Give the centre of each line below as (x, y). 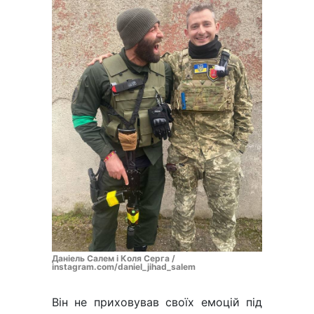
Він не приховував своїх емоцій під (157, 302)
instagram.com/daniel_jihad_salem (124, 267)
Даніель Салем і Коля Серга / (114, 259)
